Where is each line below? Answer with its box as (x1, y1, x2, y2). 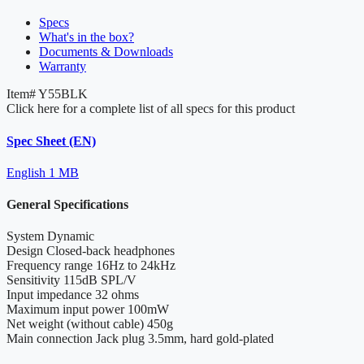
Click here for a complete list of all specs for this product (6, 102, 295, 116)
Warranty (39, 59, 86, 74)
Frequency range (6, 258, 93, 273)
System (6, 229, 44, 244)
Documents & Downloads (39, 45, 173, 59)
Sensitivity (6, 273, 60, 288)
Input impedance (6, 288, 92, 302)
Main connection (6, 331, 93, 346)
